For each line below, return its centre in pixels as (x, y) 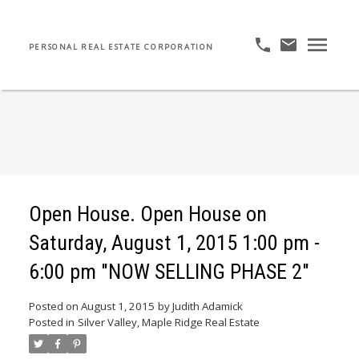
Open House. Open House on (147, 214)
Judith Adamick (207, 307)
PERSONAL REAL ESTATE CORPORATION (121, 47)
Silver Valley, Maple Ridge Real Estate (168, 323)
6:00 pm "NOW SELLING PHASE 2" (169, 272)
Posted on (54, 307)
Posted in (51, 323)
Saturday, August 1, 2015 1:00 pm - (174, 243)
